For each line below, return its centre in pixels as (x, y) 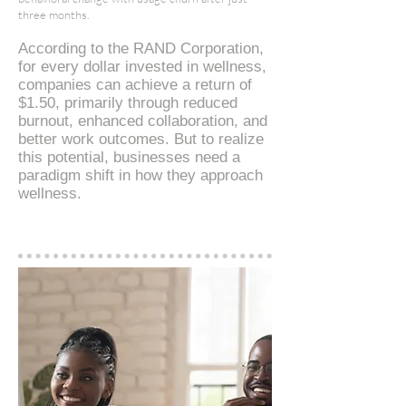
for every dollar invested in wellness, (142, 67)
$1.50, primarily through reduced (128, 103)
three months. (54, 14)
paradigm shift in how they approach (140, 175)
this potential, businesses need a (129, 157)
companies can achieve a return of (135, 85)
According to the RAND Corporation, (141, 48)
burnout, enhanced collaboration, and (143, 121)
